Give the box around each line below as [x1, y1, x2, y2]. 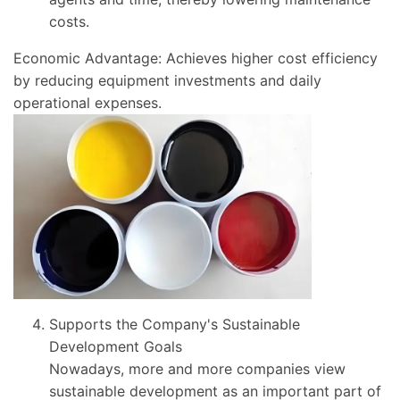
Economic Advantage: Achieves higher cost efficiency [13, 48, 378, 67]
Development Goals [49, 337, 182, 356]
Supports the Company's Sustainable [49, 315, 300, 334]
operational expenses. [13, 93, 162, 112]
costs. [49, 12, 89, 30]
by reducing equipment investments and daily [13, 71, 321, 89]
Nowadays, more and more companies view [49, 360, 346, 379]
